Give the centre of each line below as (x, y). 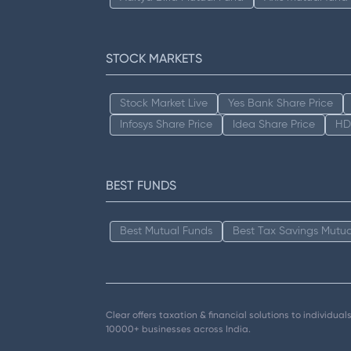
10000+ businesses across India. (178, 329)
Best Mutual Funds (166, 231)
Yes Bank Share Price (280, 103)
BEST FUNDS (141, 185)
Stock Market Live (164, 103)
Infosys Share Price (166, 125)
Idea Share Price (274, 125)
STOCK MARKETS (154, 58)
